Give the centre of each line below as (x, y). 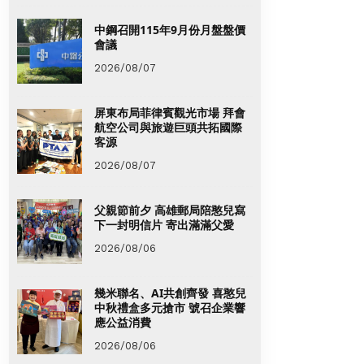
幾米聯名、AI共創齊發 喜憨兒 (170, 292)
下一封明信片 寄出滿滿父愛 (164, 224)
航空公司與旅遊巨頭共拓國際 (168, 127)
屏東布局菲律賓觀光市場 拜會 (170, 112)
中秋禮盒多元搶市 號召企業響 (170, 307)
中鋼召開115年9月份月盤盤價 (170, 29)
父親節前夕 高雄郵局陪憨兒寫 (170, 210)
